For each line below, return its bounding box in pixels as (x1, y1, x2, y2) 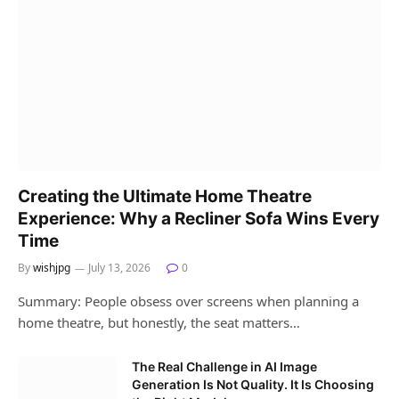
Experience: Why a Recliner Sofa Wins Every (18, 208, 379, 229)
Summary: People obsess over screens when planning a (18, 291, 359, 310)
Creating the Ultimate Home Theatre (18, 185, 312, 207)
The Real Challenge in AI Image (132, 358, 317, 374)
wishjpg (33, 259, 70, 275)
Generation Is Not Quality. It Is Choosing (132, 376, 374, 392)
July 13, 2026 (88, 259, 151, 275)
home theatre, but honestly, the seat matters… (18, 313, 300, 331)
